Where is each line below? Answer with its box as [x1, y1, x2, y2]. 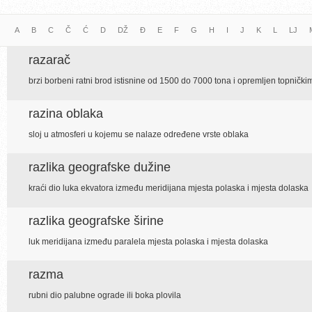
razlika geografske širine [29, 214, 164, 228]
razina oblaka [29, 107, 103, 120]
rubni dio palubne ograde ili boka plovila [29, 290, 181, 300]
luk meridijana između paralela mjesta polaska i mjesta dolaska [29, 237, 268, 247]
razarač [29, 53, 70, 67]
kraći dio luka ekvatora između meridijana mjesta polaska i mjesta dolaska [29, 183, 309, 193]
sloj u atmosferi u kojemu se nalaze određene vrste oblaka [29, 130, 249, 139]
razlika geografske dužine [29, 160, 171, 174]
